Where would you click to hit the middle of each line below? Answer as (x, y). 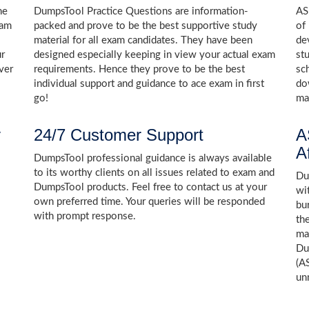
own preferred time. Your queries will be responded (149, 202)
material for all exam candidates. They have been (143, 41)
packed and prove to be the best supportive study (146, 26)
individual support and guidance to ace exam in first (149, 84)
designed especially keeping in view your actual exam (154, 55)
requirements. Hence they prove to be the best (139, 70)
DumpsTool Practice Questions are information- (141, 12)
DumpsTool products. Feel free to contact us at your (150, 188)
